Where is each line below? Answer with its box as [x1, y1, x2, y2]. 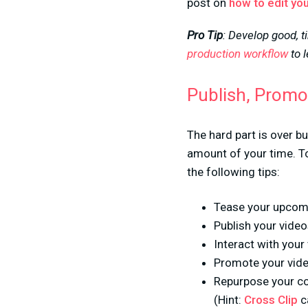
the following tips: [187, 165, 280, 179]
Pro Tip [187, 28, 223, 42]
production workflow [187, 47, 288, 60]
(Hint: [214, 293, 244, 307]
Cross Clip [244, 293, 298, 307]
